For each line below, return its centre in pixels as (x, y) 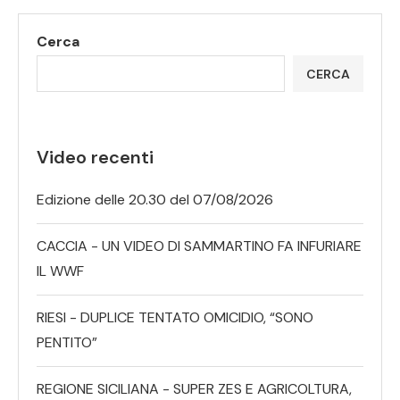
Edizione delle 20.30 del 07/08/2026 (155, 200)
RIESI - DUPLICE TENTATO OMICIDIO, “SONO (175, 318)
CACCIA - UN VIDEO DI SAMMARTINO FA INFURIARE (199, 246)
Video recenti (95, 158)
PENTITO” (67, 343)
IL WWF (60, 271)
